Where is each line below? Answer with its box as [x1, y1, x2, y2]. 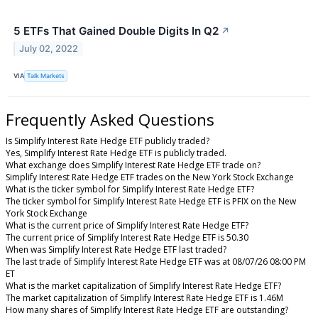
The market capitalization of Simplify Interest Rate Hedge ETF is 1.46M [6, 291, 283, 304]
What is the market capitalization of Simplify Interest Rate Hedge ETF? [6, 279, 281, 292]
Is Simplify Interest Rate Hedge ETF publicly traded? [6, 134, 209, 147]
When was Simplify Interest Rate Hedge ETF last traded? [6, 243, 226, 256]
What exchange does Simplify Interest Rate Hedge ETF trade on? [6, 158, 261, 171]
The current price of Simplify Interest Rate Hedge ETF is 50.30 [6, 231, 248, 243]
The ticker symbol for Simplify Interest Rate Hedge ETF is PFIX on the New [6, 194, 296, 207]
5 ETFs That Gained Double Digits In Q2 [13, 23, 219, 38]
